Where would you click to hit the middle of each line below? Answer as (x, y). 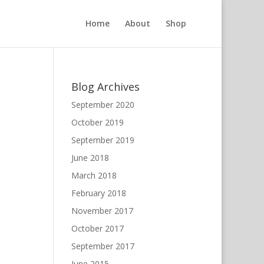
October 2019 (97, 122)
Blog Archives (105, 87)
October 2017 (97, 228)
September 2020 (103, 105)
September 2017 (103, 246)
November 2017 (102, 211)
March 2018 (94, 175)
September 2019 (103, 140)
